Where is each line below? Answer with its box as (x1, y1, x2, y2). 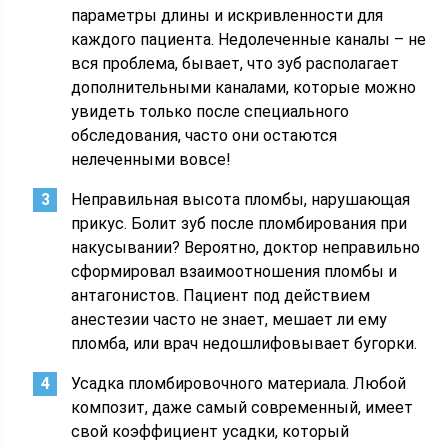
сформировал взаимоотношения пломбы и (71, 262, 398, 281)
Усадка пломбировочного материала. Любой (71, 374, 407, 393)
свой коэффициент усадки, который (71, 422, 350, 441)
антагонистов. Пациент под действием (71, 286, 371, 305)
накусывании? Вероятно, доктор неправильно (71, 238, 421, 257)
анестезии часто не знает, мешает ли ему (71, 310, 388, 329)
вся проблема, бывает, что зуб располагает (71, 54, 400, 73)
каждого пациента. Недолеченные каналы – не (71, 30, 427, 49)
